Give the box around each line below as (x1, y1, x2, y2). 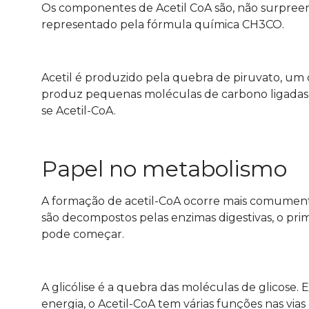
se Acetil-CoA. (41, 104, 116, 118)
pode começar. (41, 227, 127, 241)
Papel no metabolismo (41, 154, 287, 182)
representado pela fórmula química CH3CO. (41, 18, 287, 32)
